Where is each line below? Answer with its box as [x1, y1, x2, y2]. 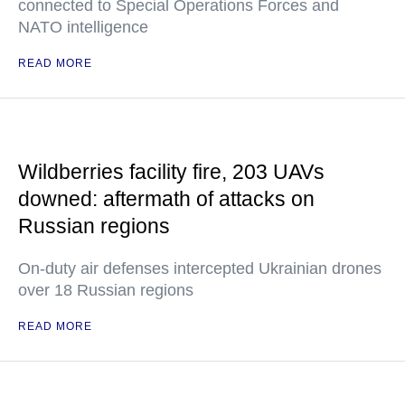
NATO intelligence [18, 18, 148, 37]
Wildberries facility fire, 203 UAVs [18, 160, 325, 184]
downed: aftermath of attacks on [18, 187, 315, 212]
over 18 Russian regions [18, 281, 193, 300]
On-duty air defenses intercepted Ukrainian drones [18, 259, 381, 278]
